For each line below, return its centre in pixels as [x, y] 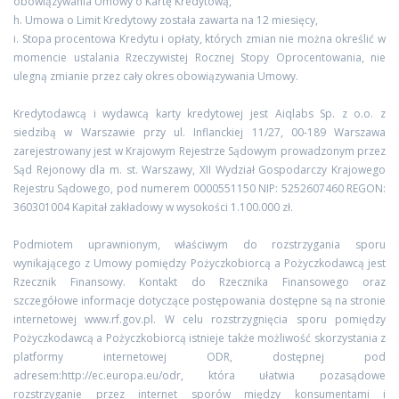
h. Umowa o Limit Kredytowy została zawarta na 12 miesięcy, [166, 20]
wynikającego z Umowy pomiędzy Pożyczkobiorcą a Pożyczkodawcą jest [199, 263]
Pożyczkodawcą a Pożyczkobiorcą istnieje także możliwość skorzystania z [199, 338]
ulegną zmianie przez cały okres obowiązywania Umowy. [156, 76]
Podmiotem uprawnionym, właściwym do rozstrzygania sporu [199, 244]
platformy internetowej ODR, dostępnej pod [199, 357]
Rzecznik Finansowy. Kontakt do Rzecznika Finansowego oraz [199, 282]
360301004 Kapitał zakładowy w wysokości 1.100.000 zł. [153, 207]
